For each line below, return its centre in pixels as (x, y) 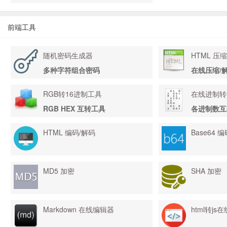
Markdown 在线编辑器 (79, 209)
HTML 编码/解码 (69, 132)
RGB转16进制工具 (72, 94)
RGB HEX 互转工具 (74, 108)
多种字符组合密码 (71, 70)
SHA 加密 (206, 171)
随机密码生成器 (68, 55)
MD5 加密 (59, 171)
